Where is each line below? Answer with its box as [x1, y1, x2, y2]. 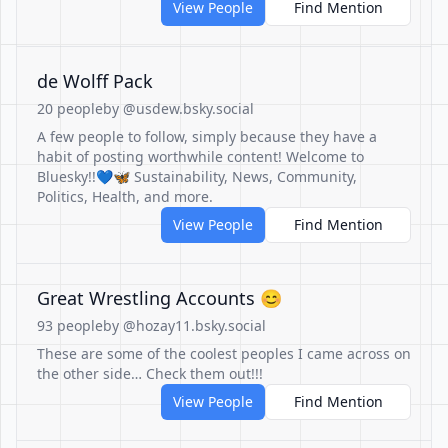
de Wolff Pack [37, 69, 153, 93]
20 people [37, 99, 103, 118]
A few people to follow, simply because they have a [37, 127, 377, 146]
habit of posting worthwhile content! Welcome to [37, 147, 364, 166]
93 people [37, 316, 103, 335]
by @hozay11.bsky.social [103, 316, 266, 335]
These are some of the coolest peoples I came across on [37, 344, 411, 363]
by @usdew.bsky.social [103, 99, 254, 118]
